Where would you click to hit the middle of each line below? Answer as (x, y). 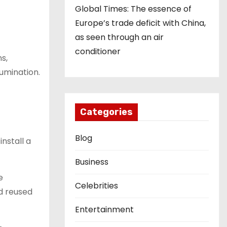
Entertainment (104, 209)
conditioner (98, 51)
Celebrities (97, 185)
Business (92, 162)
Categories (106, 112)
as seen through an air (119, 37)
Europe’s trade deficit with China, (140, 23)
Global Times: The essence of (133, 9)
